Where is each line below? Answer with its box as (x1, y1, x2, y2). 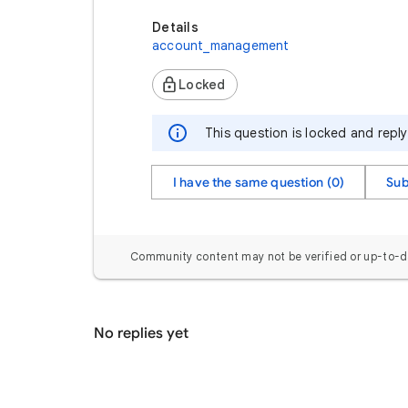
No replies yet (94, 324, 189, 342)
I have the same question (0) (173, 174, 345, 190)
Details (152, 19, 199, 36)
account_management (152, 37, 290, 54)
